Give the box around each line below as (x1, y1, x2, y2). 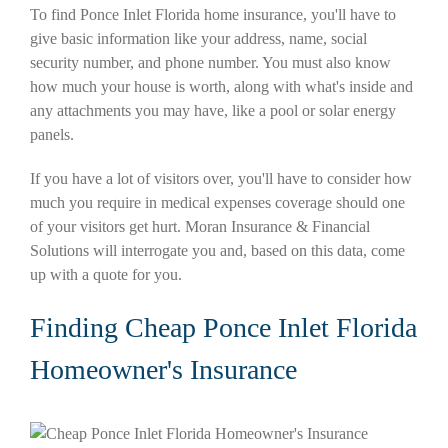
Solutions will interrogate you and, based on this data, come (30, 242, 405, 260)
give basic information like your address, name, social (30, 30, 367, 48)
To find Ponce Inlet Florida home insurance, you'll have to (30, 6, 396, 24)
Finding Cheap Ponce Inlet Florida (30, 312, 417, 344)
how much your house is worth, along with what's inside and (30, 78, 413, 96)
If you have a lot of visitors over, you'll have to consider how (30, 170, 412, 188)
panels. (30, 126, 74, 144)
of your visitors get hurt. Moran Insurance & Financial (30, 218, 370, 236)
